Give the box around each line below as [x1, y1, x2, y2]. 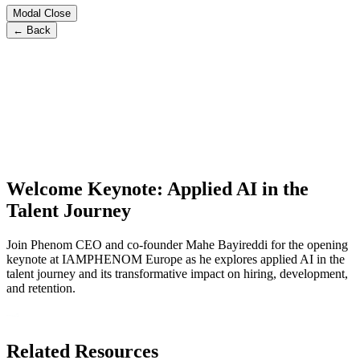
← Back [13, 23, 51, 36]
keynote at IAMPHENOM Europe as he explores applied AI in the [6, 252, 345, 266]
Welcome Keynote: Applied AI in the [6, 178, 309, 199]
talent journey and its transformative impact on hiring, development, [6, 266, 348, 280]
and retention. [6, 280, 76, 295]
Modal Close [13, 6, 71, 19]
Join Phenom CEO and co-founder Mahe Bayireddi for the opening [6, 237, 348, 252]
